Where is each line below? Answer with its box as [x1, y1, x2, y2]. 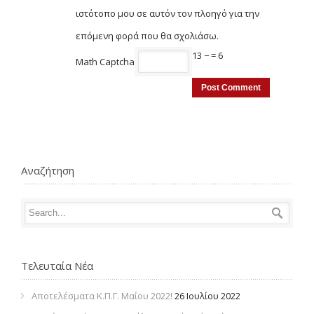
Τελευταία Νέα [21, 259, 93, 273]
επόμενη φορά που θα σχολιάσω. [76, 29, 219, 43]
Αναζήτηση [21, 163, 74, 178]
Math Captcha [76, 55, 135, 69]
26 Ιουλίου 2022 [175, 289, 240, 303]
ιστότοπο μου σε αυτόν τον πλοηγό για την [76, 7, 259, 20]
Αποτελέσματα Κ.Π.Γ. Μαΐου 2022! [32, 289, 172, 303]
